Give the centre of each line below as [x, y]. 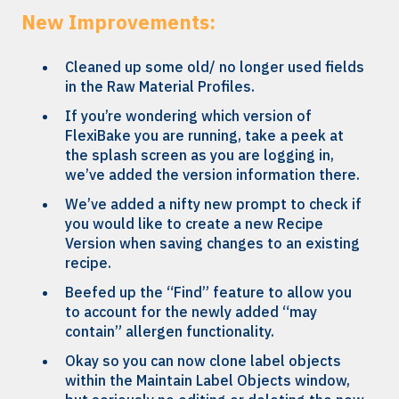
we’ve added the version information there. [212, 174]
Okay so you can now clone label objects [203, 361]
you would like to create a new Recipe [194, 223]
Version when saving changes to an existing [212, 243]
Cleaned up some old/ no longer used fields [215, 66]
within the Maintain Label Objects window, [208, 381]
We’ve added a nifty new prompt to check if [213, 204]
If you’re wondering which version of [188, 115]
